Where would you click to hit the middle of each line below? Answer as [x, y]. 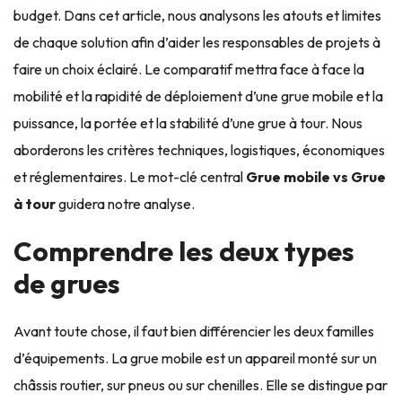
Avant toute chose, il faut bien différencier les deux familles [194, 331]
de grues [67, 284]
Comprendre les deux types [184, 251]
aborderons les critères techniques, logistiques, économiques [199, 150]
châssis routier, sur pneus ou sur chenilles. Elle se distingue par [201, 385]
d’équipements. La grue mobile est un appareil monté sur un [195, 358]
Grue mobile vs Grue [316, 177]
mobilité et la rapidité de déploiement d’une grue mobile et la [198, 96]
